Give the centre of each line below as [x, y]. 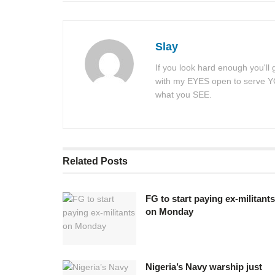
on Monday [169, 211]
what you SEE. [184, 94]
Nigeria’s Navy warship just [204, 266]
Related [80, 161]
